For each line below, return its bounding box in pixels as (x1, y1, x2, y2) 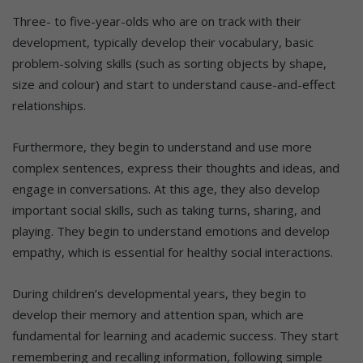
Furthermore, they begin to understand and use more (12, 139, 312, 156)
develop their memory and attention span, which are (12, 306, 304, 323)
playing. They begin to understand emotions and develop (12, 223, 330, 240)
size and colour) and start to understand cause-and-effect (12, 76, 335, 93)
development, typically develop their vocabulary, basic (12, 34, 314, 51)
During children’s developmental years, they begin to (12, 285, 306, 302)
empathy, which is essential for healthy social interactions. (12, 244, 333, 261)
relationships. (12, 97, 86, 114)
